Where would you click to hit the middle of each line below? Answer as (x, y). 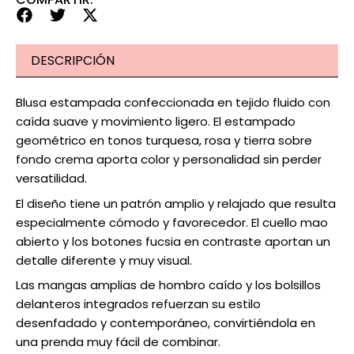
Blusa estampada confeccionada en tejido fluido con (173, 103)
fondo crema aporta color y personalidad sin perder (169, 160)
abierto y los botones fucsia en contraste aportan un (173, 241)
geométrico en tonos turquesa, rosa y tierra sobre (164, 141)
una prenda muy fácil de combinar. (118, 342)
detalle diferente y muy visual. (104, 260)
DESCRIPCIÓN (73, 61)
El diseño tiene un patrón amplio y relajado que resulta (176, 203)
